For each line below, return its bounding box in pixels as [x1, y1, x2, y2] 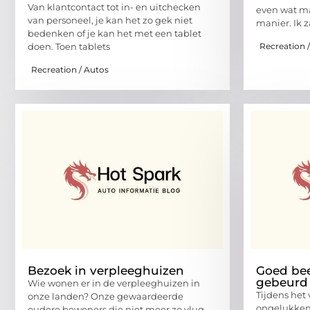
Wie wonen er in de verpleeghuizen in [28, 277, 200, 289]
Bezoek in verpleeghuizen [28, 263, 184, 277]
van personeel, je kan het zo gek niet [28, 15, 192, 26]
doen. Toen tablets [28, 41, 110, 53]
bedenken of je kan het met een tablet [28, 28, 201, 39]
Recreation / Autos [31, 64, 109, 75]
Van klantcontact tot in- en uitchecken [28, 1, 201, 13]
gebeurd [256, 275, 308, 289]
